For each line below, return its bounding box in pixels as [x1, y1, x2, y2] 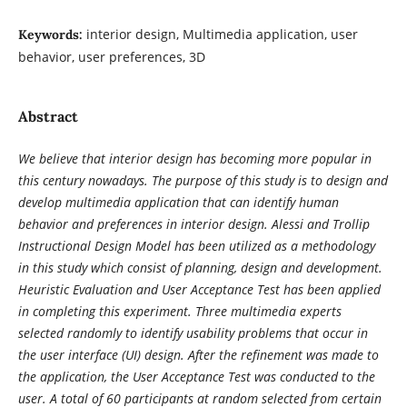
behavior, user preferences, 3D [17, 47, 205, 65]
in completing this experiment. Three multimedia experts [17, 302, 342, 320]
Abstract [17, 106, 78, 125]
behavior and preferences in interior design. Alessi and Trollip [17, 214, 370, 233]
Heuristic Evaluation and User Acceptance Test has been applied [17, 280, 381, 298]
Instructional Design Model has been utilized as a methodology [17, 236, 375, 254]
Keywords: [17, 25, 86, 43]
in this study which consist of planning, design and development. [17, 258, 382, 276]
